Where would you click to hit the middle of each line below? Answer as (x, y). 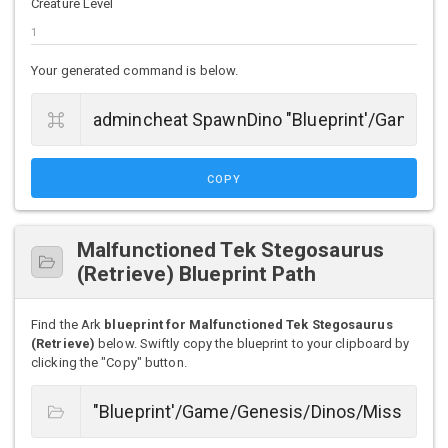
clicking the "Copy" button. (109, 363)
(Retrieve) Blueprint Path (197, 274)
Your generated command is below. (135, 71)
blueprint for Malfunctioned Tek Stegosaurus (248, 325)
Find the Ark (68, 325)
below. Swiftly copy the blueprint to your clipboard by (252, 344)
